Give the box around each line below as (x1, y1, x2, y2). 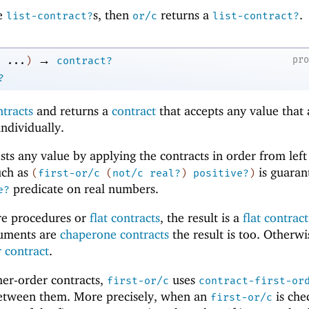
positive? (193, 167, 249, 180)
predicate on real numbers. (10, 181, 159, 197)
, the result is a (160, 210, 243, 226)
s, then (93, 7, 132, 22)
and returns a (33, 103, 112, 118)
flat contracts (90, 210, 160, 226)
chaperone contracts (60, 227, 169, 242)
